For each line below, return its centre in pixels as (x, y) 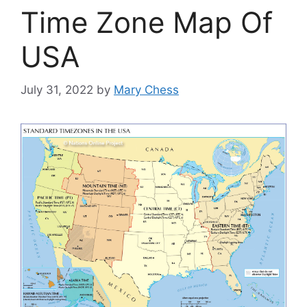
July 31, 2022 (57, 90)
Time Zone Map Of (147, 22)
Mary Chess (146, 90)
